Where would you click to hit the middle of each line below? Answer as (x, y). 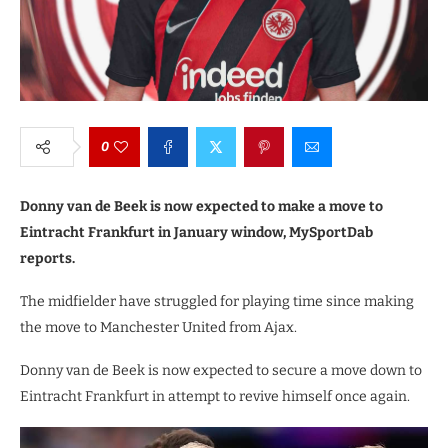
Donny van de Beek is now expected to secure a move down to (221, 370)
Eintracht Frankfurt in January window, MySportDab (196, 232)
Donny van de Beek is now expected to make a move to (201, 206)
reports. (47, 258)
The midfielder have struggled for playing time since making (217, 301)
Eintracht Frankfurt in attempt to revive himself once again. (215, 396)
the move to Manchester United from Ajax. (158, 327)
